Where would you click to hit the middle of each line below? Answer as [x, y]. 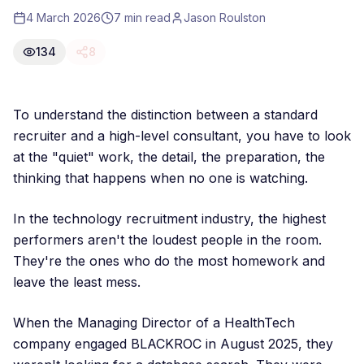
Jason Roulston [225, 17]
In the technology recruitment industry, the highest [169, 219]
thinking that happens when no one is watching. [160, 178]
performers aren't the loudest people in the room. [167, 240]
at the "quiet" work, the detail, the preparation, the [169, 157]
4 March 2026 [63, 17]
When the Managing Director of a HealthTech [154, 323]
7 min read [142, 17]
